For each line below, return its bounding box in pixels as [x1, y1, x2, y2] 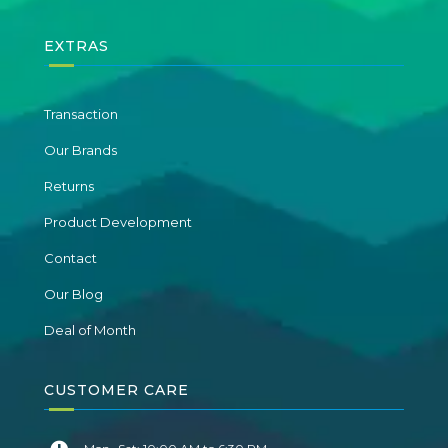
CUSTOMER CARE [43, 381, 189, 400]
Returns [43, 178, 94, 195]
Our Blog [43, 286, 103, 303]
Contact [43, 250, 97, 267]
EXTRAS [43, 37, 109, 56]
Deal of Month [43, 322, 136, 339]
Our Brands [43, 142, 117, 159]
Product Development [43, 214, 192, 231]
